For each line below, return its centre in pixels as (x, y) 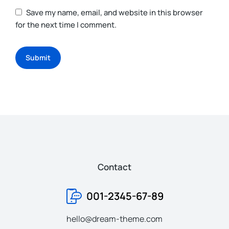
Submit (38, 58)
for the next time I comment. (66, 25)
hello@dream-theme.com (114, 219)
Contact (114, 167)
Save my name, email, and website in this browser (114, 13)
